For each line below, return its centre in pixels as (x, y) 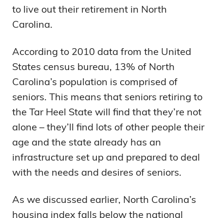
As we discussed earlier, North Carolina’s (104, 200)
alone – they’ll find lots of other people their (108, 127)
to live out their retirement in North (90, 9)
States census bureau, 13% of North (93, 67)
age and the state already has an (87, 142)
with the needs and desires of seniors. (97, 172)
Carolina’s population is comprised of (95, 82)
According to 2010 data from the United (102, 52)
